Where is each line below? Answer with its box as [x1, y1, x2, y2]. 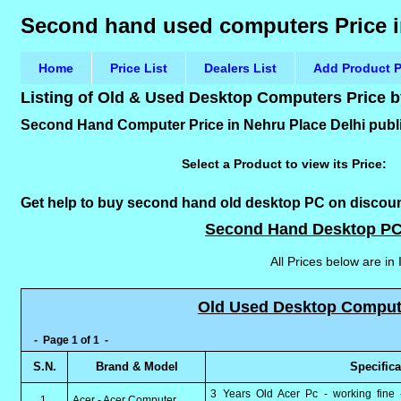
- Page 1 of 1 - [26, 334, 112, 346]
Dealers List [204, 61, 277, 75]
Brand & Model [95, 360, 178, 373]
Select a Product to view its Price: [181, 157, 390, 171]
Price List [110, 61, 168, 75]
